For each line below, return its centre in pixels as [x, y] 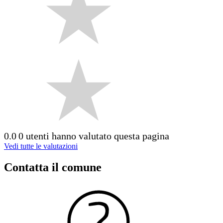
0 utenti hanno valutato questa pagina [94, 136]
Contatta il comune [53, 167]
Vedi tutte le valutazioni [41, 146]
